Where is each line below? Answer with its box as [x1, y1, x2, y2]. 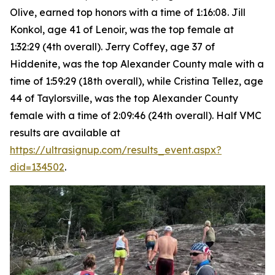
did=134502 [10, 161, 64, 173]
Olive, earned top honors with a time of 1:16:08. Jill [10, 6, 246, 18]
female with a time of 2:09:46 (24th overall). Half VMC [10, 109, 261, 122]
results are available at [10, 126, 120, 139]
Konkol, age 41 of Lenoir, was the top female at [10, 23, 234, 36]
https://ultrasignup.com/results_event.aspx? [10, 144, 222, 156]
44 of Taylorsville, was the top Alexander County [10, 92, 238, 104]
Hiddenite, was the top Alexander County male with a [10, 58, 264, 70]
